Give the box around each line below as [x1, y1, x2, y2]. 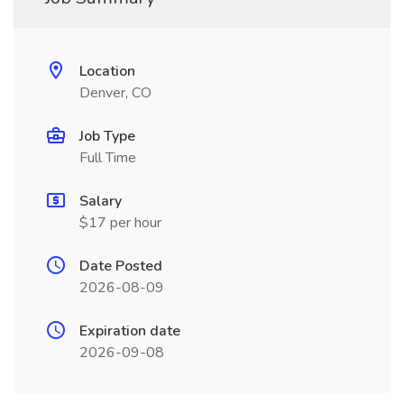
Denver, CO [79, 83, 151, 103]
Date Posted [79, 256, 162, 276]
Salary [79, 191, 122, 211]
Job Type [79, 126, 135, 146]
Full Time [79, 148, 136, 168]
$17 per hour [79, 213, 161, 233]
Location [79, 61, 135, 81]
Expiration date [79, 321, 180, 341]
